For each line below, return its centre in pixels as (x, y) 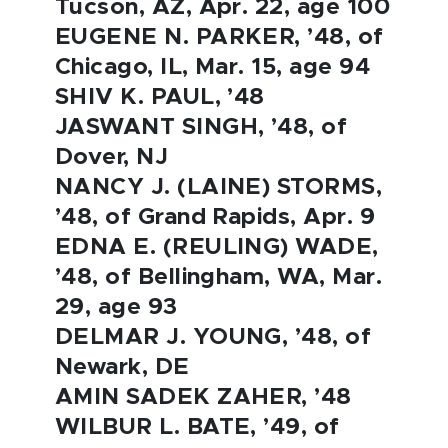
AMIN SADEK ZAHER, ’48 (203, 397)
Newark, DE (122, 367)
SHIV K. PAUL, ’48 (160, 97)
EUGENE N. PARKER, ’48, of (219, 37)
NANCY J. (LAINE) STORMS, (219, 187)
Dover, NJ (112, 157)
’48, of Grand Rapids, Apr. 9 (215, 217)
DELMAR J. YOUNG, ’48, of (213, 337)
